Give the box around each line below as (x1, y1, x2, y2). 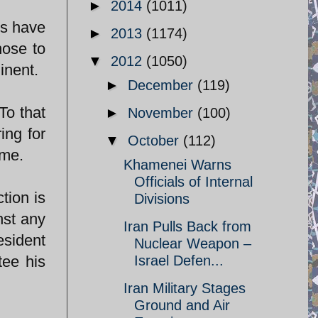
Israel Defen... (134, 253, 224, 268)
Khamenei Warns (124, 157, 231, 172)
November (128, 105, 197, 121)
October (128, 133, 183, 148)
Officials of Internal (134, 174, 253, 190)
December (128, 77, 197, 93)
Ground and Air (134, 297, 230, 313)
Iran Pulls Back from (124, 219, 251, 234)
